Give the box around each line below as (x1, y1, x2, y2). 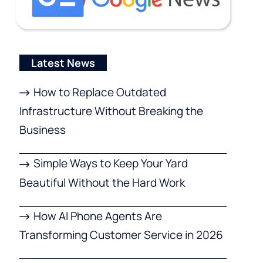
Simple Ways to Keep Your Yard (33, 156, 188, 171)
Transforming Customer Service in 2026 (19, 227, 223, 243)
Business (19, 122, 66, 138)
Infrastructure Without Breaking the (19, 103, 203, 119)
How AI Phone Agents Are (33, 208, 163, 224)
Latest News (31, 55, 95, 70)
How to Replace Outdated (33, 84, 167, 100)
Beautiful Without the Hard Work (19, 174, 185, 190)
